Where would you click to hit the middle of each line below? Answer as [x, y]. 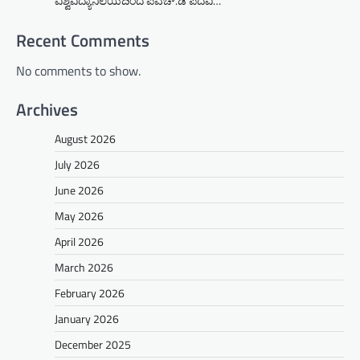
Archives [47, 109]
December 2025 [93, 344]
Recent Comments [83, 40]
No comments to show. [78, 70]
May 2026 [79, 215]
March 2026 [84, 267]
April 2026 [79, 241]
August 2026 [85, 138]
